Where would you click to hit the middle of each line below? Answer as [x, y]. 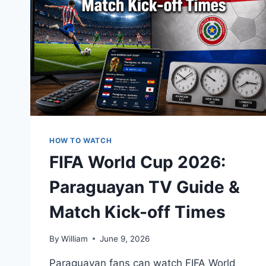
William [75, 238]
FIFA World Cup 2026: [137, 162]
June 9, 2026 [125, 238]
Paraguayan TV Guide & [145, 187]
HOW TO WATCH [81, 140]
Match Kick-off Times [137, 212]
